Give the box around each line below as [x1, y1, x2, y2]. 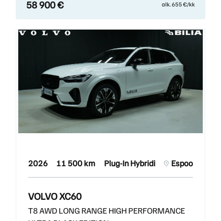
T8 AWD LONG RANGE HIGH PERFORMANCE [28, 205, 185, 216]
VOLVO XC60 [28, 189, 81, 203]
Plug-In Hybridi [104, 158, 155, 169]
